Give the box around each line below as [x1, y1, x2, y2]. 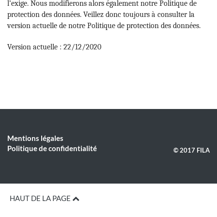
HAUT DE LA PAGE [10, 193, 72, 202]
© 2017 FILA [173, 146, 210, 154]
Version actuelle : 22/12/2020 [7, 42, 101, 51]
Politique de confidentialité [7, 143, 97, 153]
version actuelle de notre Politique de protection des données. [7, 21, 201, 30]
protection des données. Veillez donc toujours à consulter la [7, 10, 195, 19]
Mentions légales [7, 133, 63, 142]
